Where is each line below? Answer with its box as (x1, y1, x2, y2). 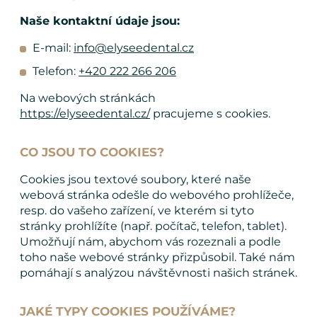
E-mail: (33, 40, 74, 54)
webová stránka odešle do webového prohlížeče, (20, 188, 294, 202)
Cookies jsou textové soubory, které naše (20, 172, 251, 186)
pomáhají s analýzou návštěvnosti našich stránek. (20, 265, 297, 279)
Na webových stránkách (20, 91, 156, 105)
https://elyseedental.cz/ (20, 106, 150, 120)
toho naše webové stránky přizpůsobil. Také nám (20, 250, 295, 264)
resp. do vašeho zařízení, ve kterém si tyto (20, 203, 254, 217)
